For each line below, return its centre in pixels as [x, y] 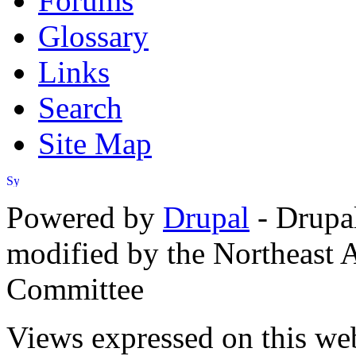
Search [80, 107]
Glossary [93, 36]
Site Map [95, 143]
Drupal [206, 217]
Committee [75, 288]
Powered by [85, 217]
